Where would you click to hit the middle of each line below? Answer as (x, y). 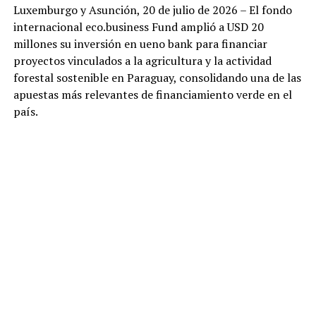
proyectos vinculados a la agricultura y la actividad (142, 61)
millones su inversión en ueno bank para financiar (140, 44)
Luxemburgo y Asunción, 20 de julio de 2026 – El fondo (152, 10)
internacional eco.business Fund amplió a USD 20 (138, 27)
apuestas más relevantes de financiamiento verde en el (152, 95)
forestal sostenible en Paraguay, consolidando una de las (157, 78)
